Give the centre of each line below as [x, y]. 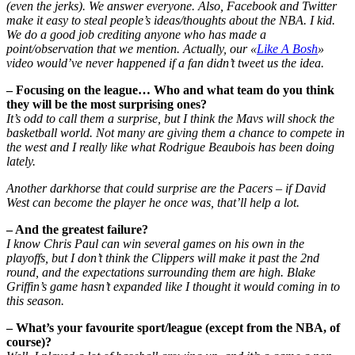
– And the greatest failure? [77, 230]
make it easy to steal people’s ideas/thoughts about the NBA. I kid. [171, 21]
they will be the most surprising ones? [107, 105]
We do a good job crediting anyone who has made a [136, 35]
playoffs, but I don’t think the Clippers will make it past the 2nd [163, 258]
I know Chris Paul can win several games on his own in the [155, 244]
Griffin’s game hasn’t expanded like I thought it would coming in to [173, 287]
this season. [35, 301]
